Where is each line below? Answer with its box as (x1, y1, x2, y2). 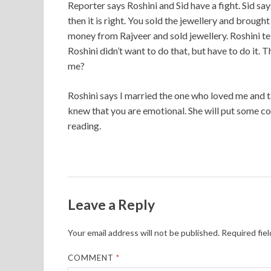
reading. (68, 120, 101, 131)
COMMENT (68, 252, 117, 263)
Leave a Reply (68, 195, 155, 213)
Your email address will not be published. (68, 227, 220, 238)
